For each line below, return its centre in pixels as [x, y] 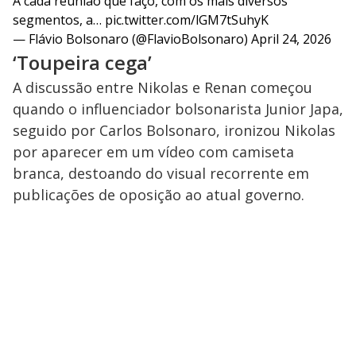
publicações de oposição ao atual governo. [159, 195]
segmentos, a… [59, 20]
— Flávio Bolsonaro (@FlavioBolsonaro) [132, 39]
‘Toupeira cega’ [82, 63]
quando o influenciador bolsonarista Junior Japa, [178, 109]
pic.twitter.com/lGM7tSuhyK [187, 20]
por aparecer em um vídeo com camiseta [153, 152]
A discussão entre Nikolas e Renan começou [163, 88]
